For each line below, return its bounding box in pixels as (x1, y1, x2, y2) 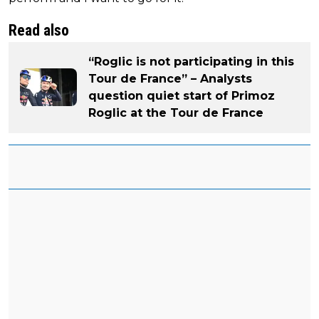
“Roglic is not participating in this (88, 54, 294, 68)
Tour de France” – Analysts (88, 71, 252, 85)
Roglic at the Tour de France (88, 105, 263, 120)
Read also (9, 21, 69, 39)
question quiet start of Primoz (88, 88, 275, 103)
